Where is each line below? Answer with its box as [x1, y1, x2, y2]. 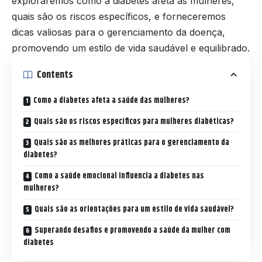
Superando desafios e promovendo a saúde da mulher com [35, 224, 230, 237]
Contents [37, 67, 73, 82]
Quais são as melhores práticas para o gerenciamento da [34, 136, 229, 150]
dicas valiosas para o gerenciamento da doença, [12, 26, 225, 39]
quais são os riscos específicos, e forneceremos [12, 11, 226, 23]
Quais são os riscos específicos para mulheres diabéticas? [34, 115, 234, 129]
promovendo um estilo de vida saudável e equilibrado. [12, 42, 250, 54]
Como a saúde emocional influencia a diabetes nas [35, 170, 204, 183]
